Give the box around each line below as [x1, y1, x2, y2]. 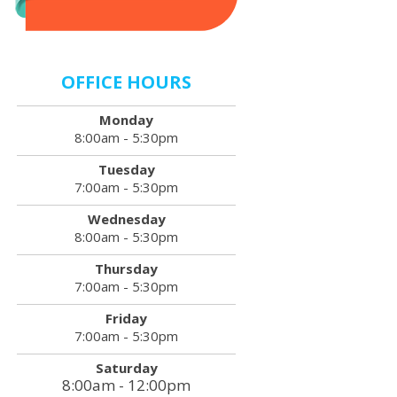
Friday [105, 309, 148, 327]
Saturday [95, 359, 158, 377]
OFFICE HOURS [61, 70, 192, 94]
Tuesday [97, 160, 155, 178]
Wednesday [87, 210, 166, 228]
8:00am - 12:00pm [62, 375, 191, 395]
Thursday [95, 260, 159, 277]
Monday [99, 111, 154, 128]
